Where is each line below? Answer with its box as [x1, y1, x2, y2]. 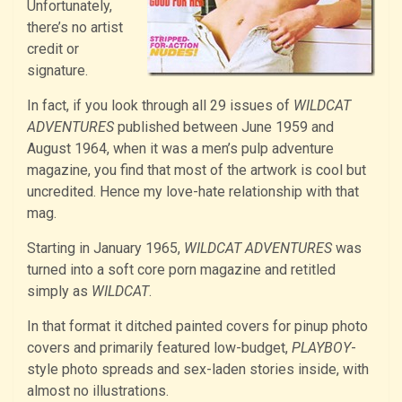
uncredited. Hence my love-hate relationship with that [27, 183, 359, 201]
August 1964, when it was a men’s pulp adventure [27, 140, 334, 158]
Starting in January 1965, [27, 240, 184, 258]
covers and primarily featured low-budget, [27, 339, 292, 357]
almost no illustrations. [27, 382, 169, 400]
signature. [27, 62, 88, 80]
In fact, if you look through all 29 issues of [27, 97, 293, 115]
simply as [27, 283, 92, 301]
